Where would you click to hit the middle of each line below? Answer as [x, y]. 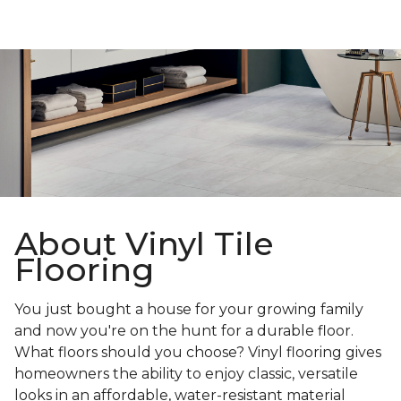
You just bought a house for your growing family [189, 310]
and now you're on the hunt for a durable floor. [184, 331]
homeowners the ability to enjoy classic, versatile [186, 374]
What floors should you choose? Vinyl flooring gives [198, 353]
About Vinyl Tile [144, 244]
